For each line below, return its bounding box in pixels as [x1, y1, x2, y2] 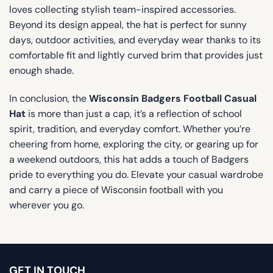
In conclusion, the [9, 91, 89, 105]
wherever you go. [9, 198, 84, 211]
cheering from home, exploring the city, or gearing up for [9, 137, 258, 151]
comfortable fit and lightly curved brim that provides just [9, 49, 263, 62]
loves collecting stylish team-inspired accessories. [9, 3, 236, 16]
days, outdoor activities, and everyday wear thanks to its [9, 34, 261, 47]
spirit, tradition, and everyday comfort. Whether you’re [9, 122, 250, 135]
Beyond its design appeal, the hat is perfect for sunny [9, 18, 247, 32]
